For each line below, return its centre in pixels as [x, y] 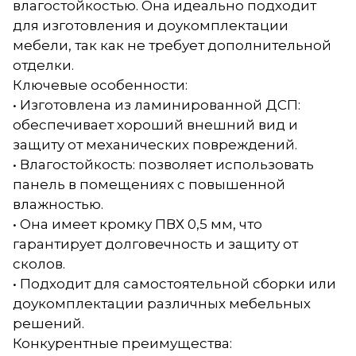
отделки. [43, 65]
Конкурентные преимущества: [122, 343]
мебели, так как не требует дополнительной [172, 45]
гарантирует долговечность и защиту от [155, 244]
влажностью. [58, 204]
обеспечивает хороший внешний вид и [155, 124]
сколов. [39, 263]
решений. [48, 323]
